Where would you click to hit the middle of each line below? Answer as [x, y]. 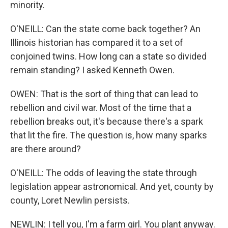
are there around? [46, 149]
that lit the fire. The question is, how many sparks [109, 135]
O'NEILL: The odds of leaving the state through [104, 173]
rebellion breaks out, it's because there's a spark [107, 121]
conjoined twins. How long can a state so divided [108, 56]
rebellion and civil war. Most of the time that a [101, 108]
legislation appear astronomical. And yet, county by [112, 187]
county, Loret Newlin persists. [70, 200]
